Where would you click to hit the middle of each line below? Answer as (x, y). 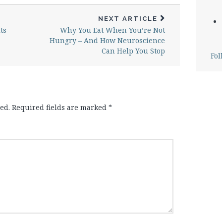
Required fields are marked (60, 107)
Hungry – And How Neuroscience (107, 40)
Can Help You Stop (133, 51)
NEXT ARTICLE (128, 18)
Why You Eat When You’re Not (112, 30)
